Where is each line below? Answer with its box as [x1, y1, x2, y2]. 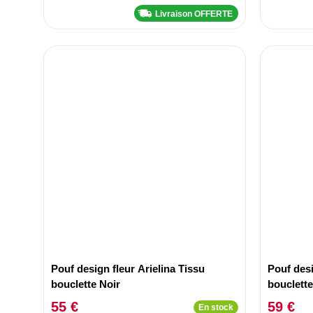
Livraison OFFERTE [155, 9, 233, 20]
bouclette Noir [51, 277, 120, 290]
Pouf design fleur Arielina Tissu [51, 262, 205, 275]
